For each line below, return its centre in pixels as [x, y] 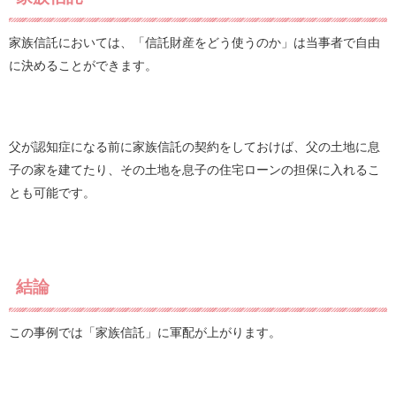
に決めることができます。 [83, 65]
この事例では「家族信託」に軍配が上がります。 [145, 332]
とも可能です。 [52, 192]
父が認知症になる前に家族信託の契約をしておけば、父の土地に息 [194, 146]
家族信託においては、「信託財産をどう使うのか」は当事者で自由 [194, 42]
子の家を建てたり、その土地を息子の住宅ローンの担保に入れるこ [194, 169]
